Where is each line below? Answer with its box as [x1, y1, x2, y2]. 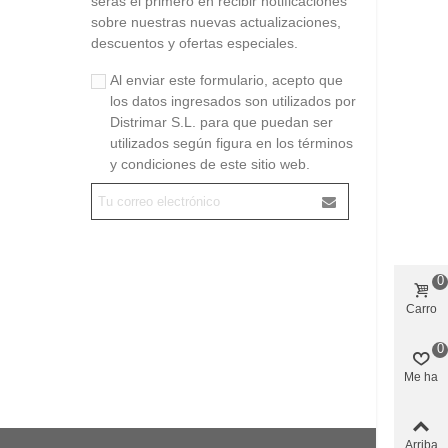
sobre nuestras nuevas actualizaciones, [91, 14, 341, 30]
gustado [399, 384, 443, 397]
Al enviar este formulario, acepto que [110, 72, 343, 88]
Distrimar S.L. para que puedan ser [110, 114, 333, 130]
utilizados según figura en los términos [110, 135, 353, 151]
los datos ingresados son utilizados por [110, 93, 356, 109]
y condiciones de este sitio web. [110, 156, 310, 172]
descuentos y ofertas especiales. [91, 35, 298, 51]
